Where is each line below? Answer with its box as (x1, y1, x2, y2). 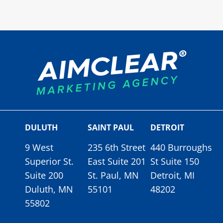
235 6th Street (88, 141, 145, 154)
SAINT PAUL (88, 122, 134, 133)
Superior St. (25, 155, 74, 168)
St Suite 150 (150, 155, 199, 168)
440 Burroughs (150, 141, 212, 154)
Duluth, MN (25, 183, 73, 196)
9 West (25, 141, 53, 154)
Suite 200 (25, 169, 63, 182)
